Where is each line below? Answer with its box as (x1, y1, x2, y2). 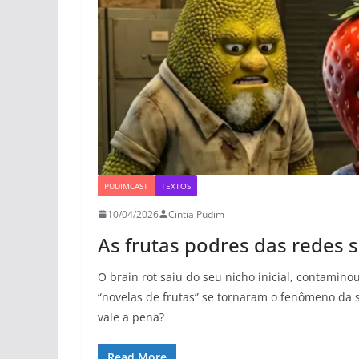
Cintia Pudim (168, 207, 224, 221)
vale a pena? (98, 309, 164, 325)
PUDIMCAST (104, 179, 148, 192)
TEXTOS (161, 179, 191, 192)
